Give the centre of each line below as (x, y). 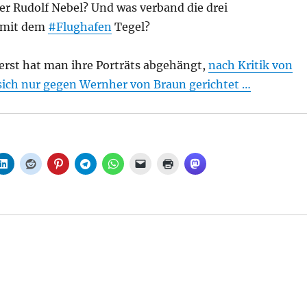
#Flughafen (79, 27)
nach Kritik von (250, 65)
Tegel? (131, 27)
